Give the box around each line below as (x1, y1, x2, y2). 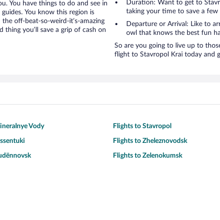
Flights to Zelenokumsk (113, 152, 182, 159)
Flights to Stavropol (113, 123, 171, 130)
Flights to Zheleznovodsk (113, 137, 187, 144)
